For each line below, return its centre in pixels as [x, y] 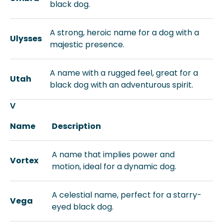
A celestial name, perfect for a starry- [127, 195]
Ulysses [26, 39]
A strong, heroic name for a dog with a [124, 33]
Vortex [24, 161]
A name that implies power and [113, 155]
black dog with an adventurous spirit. [121, 85]
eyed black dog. [83, 207]
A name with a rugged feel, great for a [124, 73]
